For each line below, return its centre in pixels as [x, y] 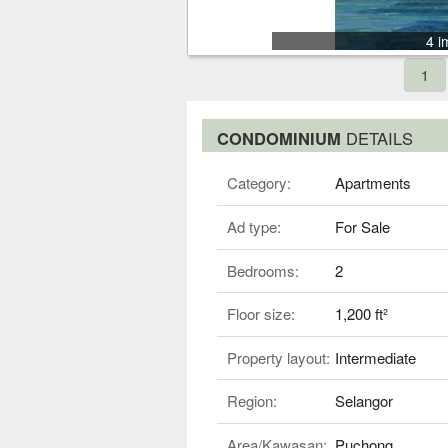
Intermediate [375, 357]
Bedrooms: [263, 270]
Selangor [363, 401]
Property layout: [278, 357]
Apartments [372, 182]
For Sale [362, 227]
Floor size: [261, 314]
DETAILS [379, 137]
